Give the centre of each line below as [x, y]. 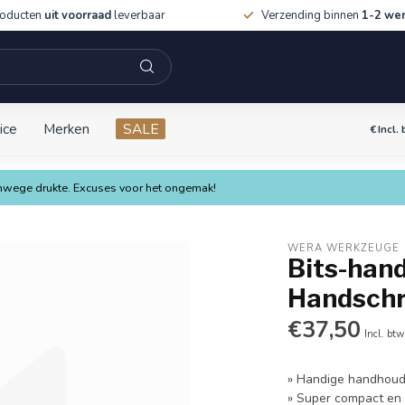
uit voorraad [77, 15]
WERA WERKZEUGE [344, 248]
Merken [66, 129]
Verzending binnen [311, 15]
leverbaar [138, 15]
